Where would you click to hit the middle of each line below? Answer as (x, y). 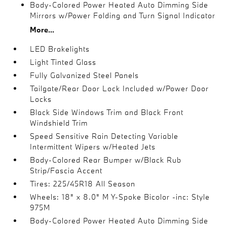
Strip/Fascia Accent (66, 171)
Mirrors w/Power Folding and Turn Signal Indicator (123, 15)
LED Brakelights (60, 49)
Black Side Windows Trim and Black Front (107, 112)
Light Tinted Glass (63, 62)
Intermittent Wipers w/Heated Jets (93, 147)
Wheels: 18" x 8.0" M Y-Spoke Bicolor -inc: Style (120, 197)
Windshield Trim (59, 123)
